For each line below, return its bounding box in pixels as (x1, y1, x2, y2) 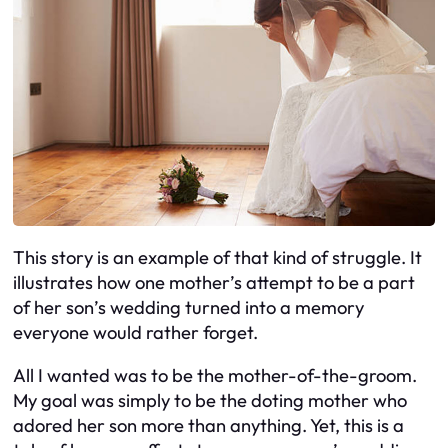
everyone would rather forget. (13, 320, 258, 344)
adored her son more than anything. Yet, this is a (13, 414, 404, 438)
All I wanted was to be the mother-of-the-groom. (13, 364, 417, 388)
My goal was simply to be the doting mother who (13, 389, 407, 413)
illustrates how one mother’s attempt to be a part (13, 270, 415, 294)
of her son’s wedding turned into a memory (13, 295, 364, 319)
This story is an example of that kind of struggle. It (13, 245, 422, 269)
